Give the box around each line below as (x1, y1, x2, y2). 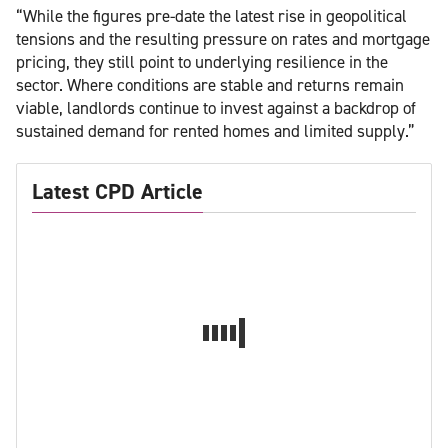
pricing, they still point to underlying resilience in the (16, 50, 388, 73)
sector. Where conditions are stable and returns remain (16, 73, 404, 96)
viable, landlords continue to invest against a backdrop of (16, 96, 416, 119)
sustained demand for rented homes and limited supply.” (16, 119, 415, 142)
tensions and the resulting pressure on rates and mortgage (16, 27, 430, 50)
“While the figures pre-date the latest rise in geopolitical (16, 4, 407, 27)
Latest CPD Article (32, 176, 203, 206)
